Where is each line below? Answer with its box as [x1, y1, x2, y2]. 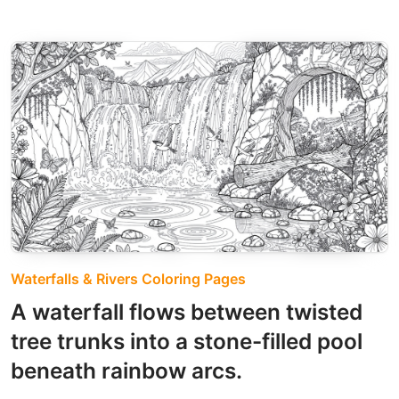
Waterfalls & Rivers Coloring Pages [11, 269, 246, 288]
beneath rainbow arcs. [11, 356, 242, 384]
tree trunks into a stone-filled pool [11, 327, 362, 354]
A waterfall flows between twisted [11, 297, 362, 325]
